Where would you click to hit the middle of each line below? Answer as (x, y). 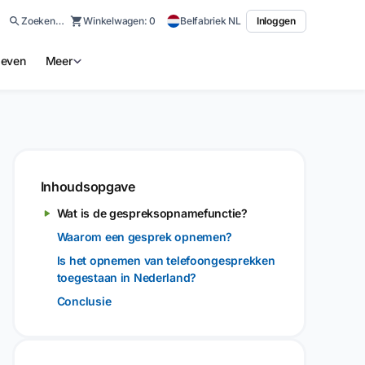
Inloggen (276, 21)
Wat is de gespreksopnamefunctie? (152, 213)
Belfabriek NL (211, 21)
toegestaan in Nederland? (127, 277)
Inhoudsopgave (88, 187)
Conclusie (84, 301)
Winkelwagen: (117, 21)
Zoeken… (43, 21)
